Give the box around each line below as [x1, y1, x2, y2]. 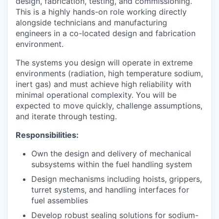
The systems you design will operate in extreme [16, 58, 193, 67]
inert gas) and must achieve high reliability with [16, 79, 191, 89]
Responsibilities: [16, 130, 79, 140]
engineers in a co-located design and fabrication [16, 28, 196, 38]
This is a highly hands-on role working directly [16, 7, 187, 17]
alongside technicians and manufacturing [16, 18, 167, 27]
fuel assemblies [31, 196, 88, 205]
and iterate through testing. [16, 111, 117, 121]
